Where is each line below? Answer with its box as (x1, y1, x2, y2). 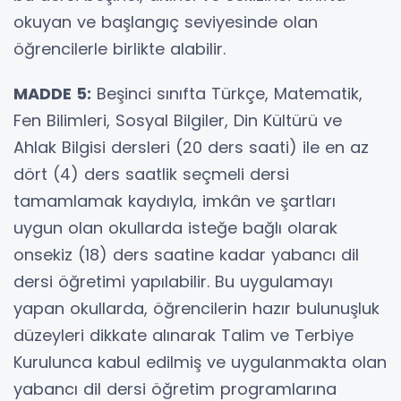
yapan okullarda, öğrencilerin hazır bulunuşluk (13, 296, 380, 320)
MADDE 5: (13, 81, 91, 105)
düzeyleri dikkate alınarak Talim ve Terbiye (13, 323, 354, 346)
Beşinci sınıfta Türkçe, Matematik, (91, 81, 363, 105)
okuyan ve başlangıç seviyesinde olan (13, 10, 318, 33)
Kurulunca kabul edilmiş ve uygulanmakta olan (13, 350, 387, 373)
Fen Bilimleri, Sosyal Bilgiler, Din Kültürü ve (13, 108, 342, 132)
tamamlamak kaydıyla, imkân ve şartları (13, 189, 336, 212)
